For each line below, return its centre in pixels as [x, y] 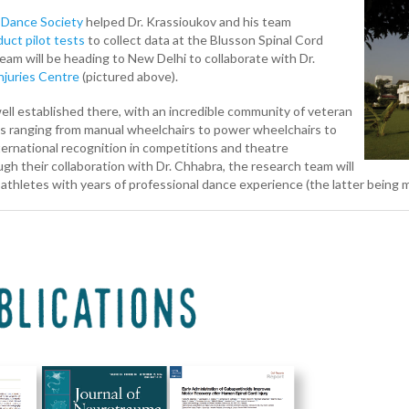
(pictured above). [129, 76]
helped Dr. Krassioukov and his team [187, 21]
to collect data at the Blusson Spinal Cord [204, 39]
